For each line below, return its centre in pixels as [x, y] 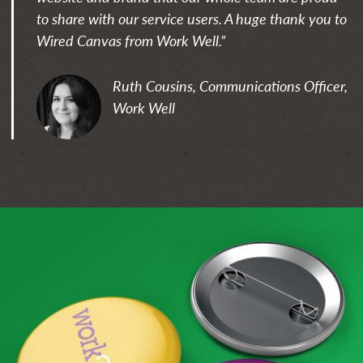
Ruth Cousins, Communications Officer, [230, 86]
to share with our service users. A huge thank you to [192, 18]
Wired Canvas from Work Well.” [131, 40]
